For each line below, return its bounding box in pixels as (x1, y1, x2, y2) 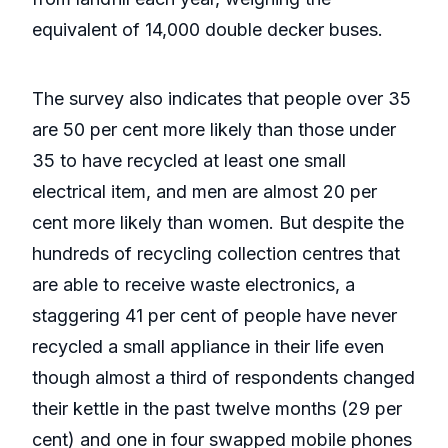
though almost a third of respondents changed (32, 367, 415, 389)
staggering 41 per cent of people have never (32, 305, 397, 327)
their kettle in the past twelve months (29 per (32, 398, 402, 420)
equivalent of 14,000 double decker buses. (32, 19, 383, 41)
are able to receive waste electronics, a (32, 274, 355, 296)
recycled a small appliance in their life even (32, 336, 384, 358)
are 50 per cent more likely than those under (32, 119, 396, 141)
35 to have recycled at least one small (32, 150, 346, 172)
